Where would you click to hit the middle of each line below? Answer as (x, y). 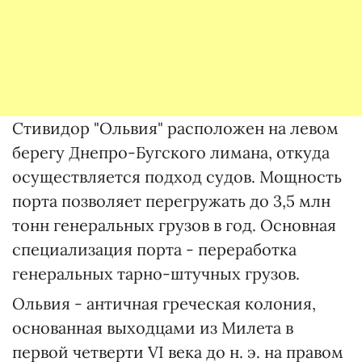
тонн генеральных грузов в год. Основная (174, 225)
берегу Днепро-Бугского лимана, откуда (171, 152)
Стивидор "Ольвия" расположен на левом (175, 128)
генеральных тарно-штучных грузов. (156, 274)
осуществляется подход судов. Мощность (177, 177)
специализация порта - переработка (154, 249)
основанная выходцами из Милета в (153, 328)
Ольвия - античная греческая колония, (164, 303)
